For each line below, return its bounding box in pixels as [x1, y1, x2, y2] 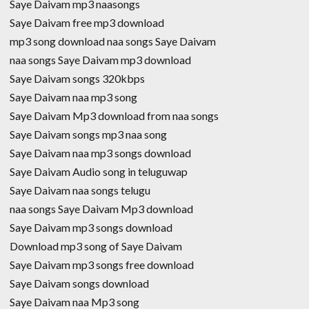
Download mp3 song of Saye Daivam [10, 239, 182, 252]
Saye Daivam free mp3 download [10, 15, 164, 29]
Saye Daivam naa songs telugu [10, 183, 150, 197]
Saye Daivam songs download [10, 276, 149, 290]
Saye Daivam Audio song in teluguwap [10, 164, 188, 178]
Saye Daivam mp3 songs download [10, 220, 172, 234]
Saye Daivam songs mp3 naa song [10, 127, 167, 141]
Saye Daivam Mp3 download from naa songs [10, 108, 219, 122]
